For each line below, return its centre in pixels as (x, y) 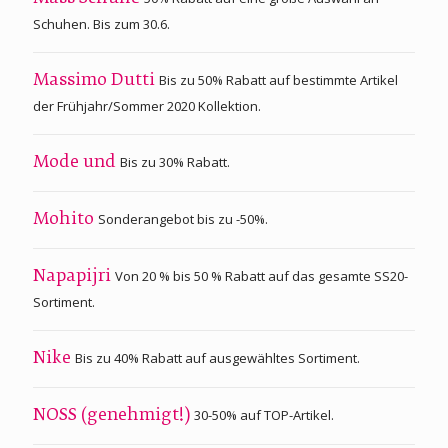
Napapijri (74, 276)
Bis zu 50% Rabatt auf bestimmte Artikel (278, 79)
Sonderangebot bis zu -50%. (183, 218)
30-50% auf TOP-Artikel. (264, 414)
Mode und (76, 162)
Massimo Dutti (96, 80)
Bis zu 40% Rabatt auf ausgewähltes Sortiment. (217, 357)
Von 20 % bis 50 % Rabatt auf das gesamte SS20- (261, 275)
